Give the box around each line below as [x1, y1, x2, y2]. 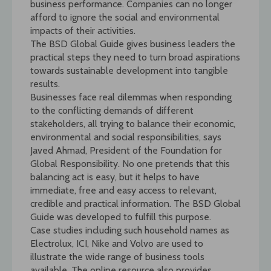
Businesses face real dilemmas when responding [30, 91, 232, 103]
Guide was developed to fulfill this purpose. [30, 211, 211, 223]
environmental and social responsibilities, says [30, 131, 221, 143]
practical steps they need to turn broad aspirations [30, 51, 240, 63]
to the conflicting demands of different [30, 104, 194, 116]
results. [30, 77, 60, 90]
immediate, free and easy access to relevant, [30, 184, 217, 196]
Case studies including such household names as [30, 224, 229, 236]
